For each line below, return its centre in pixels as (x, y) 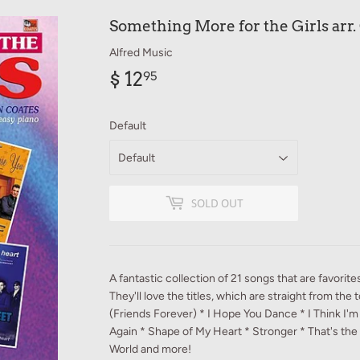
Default (128, 126)
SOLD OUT (217, 203)
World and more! (150, 350)
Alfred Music (141, 53)
